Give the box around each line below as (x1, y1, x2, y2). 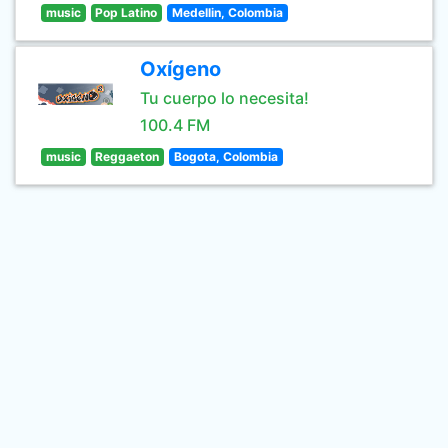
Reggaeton (95, 149, 160, 164)
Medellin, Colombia (171, 5, 283, 20)
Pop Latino (95, 5, 158, 20)
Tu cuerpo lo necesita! (140, 88, 309, 108)
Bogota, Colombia (173, 149, 278, 164)
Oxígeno (140, 57, 221, 81)
